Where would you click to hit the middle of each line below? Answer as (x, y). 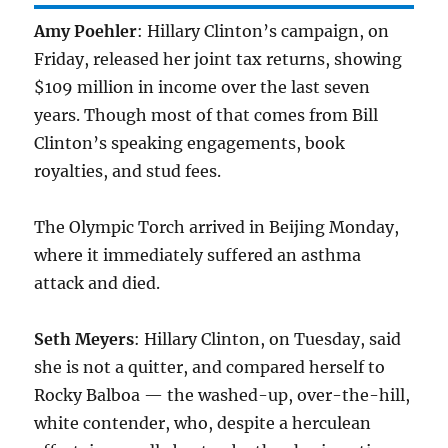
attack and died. (97, 283)
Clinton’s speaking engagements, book (190, 143)
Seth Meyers (84, 339)
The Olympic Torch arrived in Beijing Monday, (217, 227)
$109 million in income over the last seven (202, 87)
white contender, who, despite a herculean (203, 423)
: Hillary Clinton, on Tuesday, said (268, 339)
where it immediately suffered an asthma (198, 255)
